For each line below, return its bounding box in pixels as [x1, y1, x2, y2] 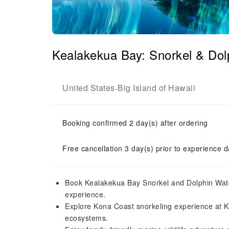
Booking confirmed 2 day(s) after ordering [62, 118, 208, 128]
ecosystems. [65, 213, 108, 223]
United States [62, 82, 115, 94]
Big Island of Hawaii [118, 82, 195, 94]
